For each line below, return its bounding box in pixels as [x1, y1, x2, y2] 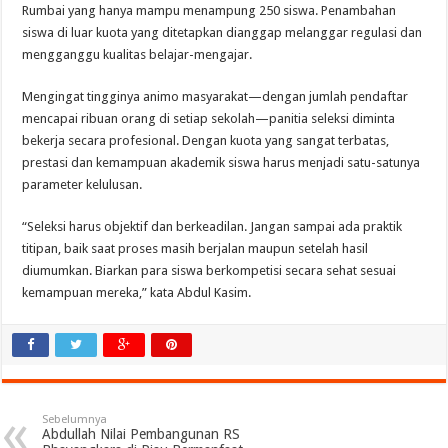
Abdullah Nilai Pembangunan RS [42, 426, 241, 443]
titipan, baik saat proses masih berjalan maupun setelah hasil [22, 241, 369, 257]
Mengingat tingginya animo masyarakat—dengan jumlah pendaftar [22, 89, 409, 105]
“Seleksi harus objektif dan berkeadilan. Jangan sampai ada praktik [22, 219, 403, 235]
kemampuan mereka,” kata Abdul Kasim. [22, 285, 252, 301]
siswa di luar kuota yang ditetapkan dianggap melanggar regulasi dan [22, 25, 423, 41]
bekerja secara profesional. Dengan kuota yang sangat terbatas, [22, 133, 390, 149]
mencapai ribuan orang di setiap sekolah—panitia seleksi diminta [22, 111, 396, 127]
